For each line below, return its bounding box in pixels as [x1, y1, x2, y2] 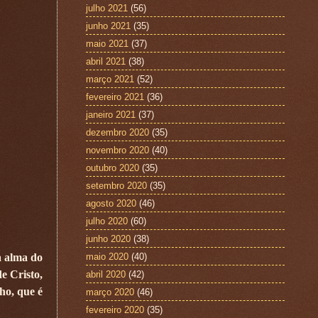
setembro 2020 [86, 180, 147, 191]
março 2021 [86, 73, 134, 84]
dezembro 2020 [86, 126, 149, 138]
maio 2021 [86, 38, 128, 49]
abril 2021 [86, 55, 126, 67]
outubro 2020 [86, 162, 139, 173]
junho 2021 [86, 20, 131, 31]
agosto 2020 [86, 197, 136, 209]
